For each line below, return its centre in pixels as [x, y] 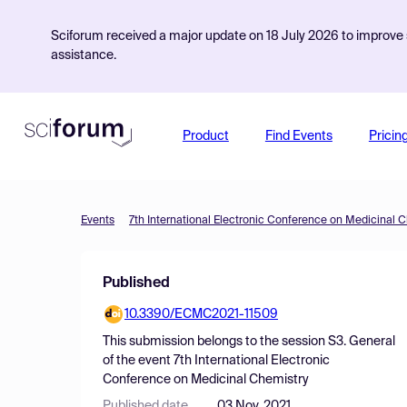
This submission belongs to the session [215, 342]
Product [205, 136]
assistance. [84, 55]
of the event [138, 361]
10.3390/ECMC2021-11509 [201, 314]
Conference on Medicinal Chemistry [206, 380]
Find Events [298, 136]
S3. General [362, 342]
